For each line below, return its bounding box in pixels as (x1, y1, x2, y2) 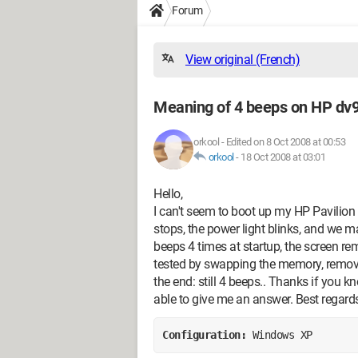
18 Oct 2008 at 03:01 (241, 151, 325, 163)
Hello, (153, 186, 182, 201)
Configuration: (162, 328, 253, 341)
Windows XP (252, 328, 312, 341)
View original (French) (185, 52, 300, 67)
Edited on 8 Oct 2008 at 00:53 (225, 136, 345, 148)
